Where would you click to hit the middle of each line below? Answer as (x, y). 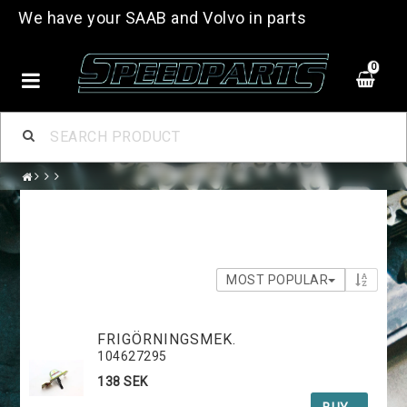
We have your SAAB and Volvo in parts (162, 18)
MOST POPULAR (278, 279)
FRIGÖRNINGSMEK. (167, 339)
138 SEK (123, 381)
